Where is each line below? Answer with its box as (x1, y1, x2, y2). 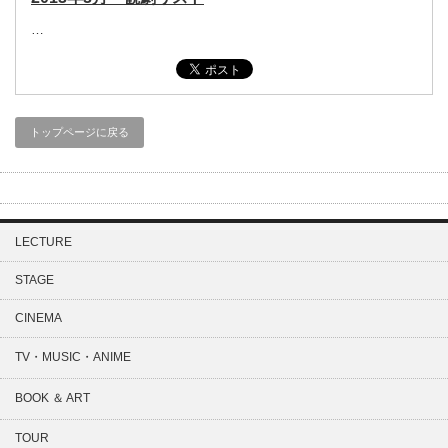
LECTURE (15, 235, 72, 249)
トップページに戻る (30, 126, 129, 138)
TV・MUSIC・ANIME (15, 350, 131, 364)
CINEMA (15, 311, 62, 325)
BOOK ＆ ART (15, 391, 90, 405)
